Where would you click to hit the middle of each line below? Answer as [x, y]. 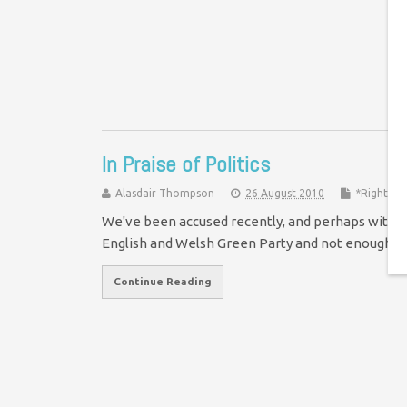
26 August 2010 [285, 193]
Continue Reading [162, 282]
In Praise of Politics [186, 164]
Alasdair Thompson [165, 193]
